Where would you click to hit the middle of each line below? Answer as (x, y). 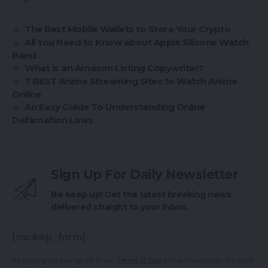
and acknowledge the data (207, 260)
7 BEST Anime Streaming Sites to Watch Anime (131, 81)
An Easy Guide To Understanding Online (115, 106)
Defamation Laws (53, 120)
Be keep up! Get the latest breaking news (141, 194)
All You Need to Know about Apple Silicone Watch (137, 42)
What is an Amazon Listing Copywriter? (114, 68)
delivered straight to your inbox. (119, 207)
